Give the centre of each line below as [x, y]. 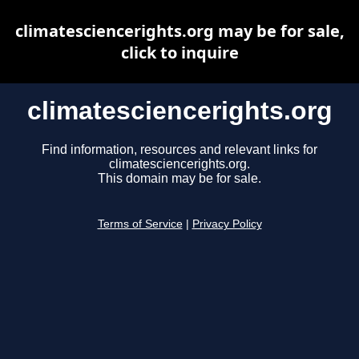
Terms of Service [140, 224]
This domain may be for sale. [179, 179]
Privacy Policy [227, 224]
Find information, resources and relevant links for [179, 150]
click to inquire [179, 52]
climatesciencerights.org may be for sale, [179, 31]
